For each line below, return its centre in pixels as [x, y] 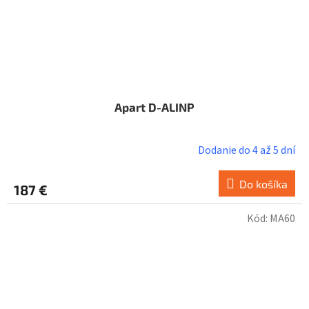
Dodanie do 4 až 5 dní [247, 150]
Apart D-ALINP [154, 107]
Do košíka [263, 183]
